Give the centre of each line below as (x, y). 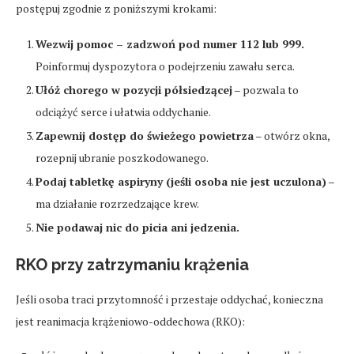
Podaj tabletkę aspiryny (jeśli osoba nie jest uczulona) (181, 182)
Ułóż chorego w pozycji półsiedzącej (134, 90)
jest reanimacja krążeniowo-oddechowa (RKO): (130, 322)
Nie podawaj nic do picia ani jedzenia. (137, 228)
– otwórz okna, (292, 136)
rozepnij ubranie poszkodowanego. (122, 158)
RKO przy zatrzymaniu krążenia (132, 265)
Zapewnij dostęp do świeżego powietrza (145, 136)
